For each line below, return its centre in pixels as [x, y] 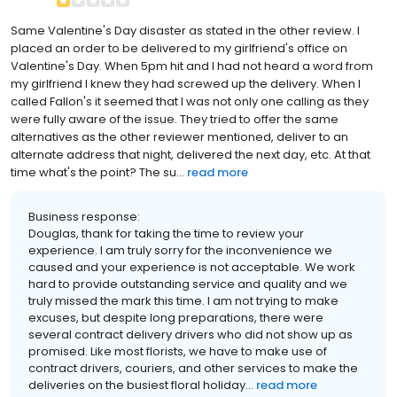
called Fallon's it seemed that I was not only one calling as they [190, 102]
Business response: [84, 217]
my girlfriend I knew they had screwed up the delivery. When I [186, 84]
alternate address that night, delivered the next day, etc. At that [191, 155]
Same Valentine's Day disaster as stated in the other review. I [185, 31]
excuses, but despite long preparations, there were [176, 318]
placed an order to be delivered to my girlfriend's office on [179, 49]
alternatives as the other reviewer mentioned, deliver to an [179, 137]
